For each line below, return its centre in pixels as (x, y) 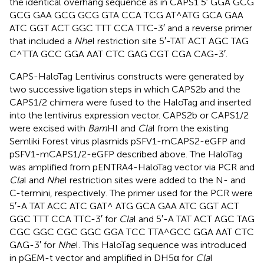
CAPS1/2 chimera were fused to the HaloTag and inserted (130, 102)
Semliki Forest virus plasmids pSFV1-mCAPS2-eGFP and (127, 141)
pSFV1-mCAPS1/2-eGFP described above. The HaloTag (126, 154)
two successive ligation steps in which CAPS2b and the (125, 89)
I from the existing (190, 128)
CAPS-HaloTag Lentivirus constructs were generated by (127, 76)
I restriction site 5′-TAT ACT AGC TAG (170, 41)
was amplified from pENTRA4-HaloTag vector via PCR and (132, 167)
